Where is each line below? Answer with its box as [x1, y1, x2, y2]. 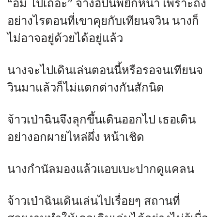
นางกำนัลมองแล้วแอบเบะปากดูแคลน [7, 161, 194, 178]
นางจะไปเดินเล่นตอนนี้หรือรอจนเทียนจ [7, 62, 203, 79]
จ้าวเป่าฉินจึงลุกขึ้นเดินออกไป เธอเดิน [7, 111, 196, 128]
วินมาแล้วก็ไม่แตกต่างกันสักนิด [7, 79, 164, 96]
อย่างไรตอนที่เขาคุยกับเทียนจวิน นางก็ [7, 13, 199, 30]
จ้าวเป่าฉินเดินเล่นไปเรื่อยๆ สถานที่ [7, 193, 180, 210]
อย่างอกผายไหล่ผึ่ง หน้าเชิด [7, 129, 144, 146]
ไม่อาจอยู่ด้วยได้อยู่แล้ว [7, 30, 123, 47]
